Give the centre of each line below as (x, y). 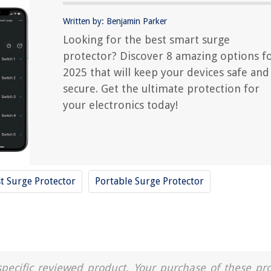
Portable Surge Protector (149, 181)
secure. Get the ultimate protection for (161, 89)
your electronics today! (120, 105)
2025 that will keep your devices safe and (166, 72)
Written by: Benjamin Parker (115, 21)
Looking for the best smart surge (146, 40)
